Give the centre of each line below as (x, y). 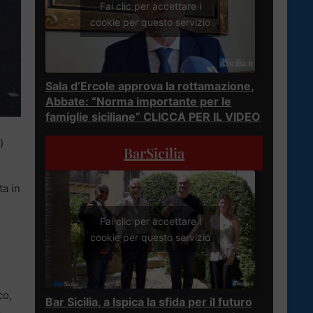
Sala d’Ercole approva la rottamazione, (150, 86)
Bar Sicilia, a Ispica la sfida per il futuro (149, 301)
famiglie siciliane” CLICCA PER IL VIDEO (153, 116)
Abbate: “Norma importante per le (138, 101)
